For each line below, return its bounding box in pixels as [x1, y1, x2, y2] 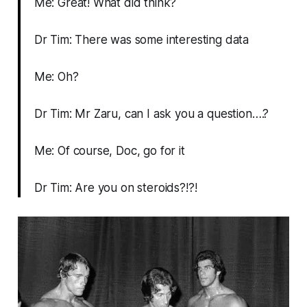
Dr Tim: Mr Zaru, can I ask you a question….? [34, 107, 269, 121]
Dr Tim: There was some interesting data [34, 33, 249, 47]
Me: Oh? [34, 70, 79, 84]
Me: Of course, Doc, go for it [34, 144, 185, 158]
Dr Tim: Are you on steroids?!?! [34, 181, 197, 195]
